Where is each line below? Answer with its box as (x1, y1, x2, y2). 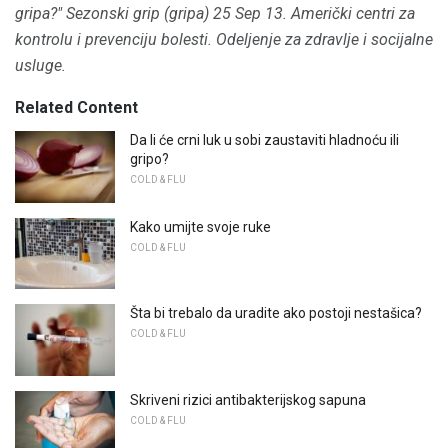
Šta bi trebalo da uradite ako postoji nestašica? (130, 305, 422, 322)
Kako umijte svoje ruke (130, 218, 271, 235)
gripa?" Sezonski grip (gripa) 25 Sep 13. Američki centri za (15, 3, 415, 23)
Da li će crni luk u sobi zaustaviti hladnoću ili (130, 131, 399, 148)
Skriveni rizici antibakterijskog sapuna (130, 391, 366, 408)
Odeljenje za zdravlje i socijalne (216, 29, 433, 49)
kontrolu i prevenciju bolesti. (15, 29, 212, 49)
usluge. (15, 55, 66, 75)
